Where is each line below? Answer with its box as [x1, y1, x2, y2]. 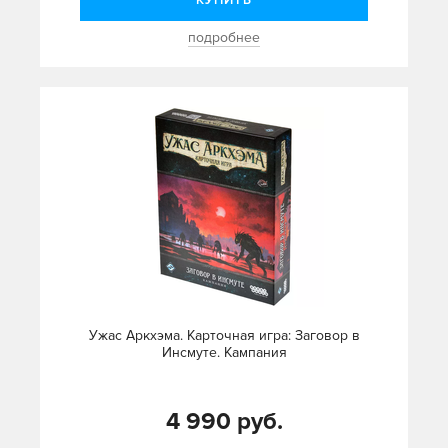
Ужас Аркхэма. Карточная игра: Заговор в [88, 327, 360, 345]
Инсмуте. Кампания [161, 344, 287, 362]
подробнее [188, 29, 260, 47]
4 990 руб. [165, 407, 283, 437]
